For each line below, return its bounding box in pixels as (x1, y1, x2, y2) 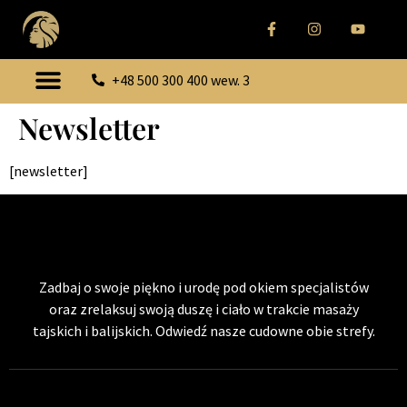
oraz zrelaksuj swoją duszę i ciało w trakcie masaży (48, 300, 359, 319)
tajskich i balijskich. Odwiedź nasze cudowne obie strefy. (32, 322, 375, 341)
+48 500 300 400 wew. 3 (112, 71, 251, 90)
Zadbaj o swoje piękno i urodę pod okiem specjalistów (38, 278, 369, 297)
